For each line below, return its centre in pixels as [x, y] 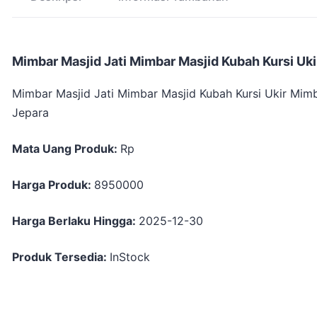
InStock [130, 257]
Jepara [30, 113]
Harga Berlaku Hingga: [75, 221]
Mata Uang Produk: [66, 149]
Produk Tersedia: [61, 257]
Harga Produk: [53, 185]
